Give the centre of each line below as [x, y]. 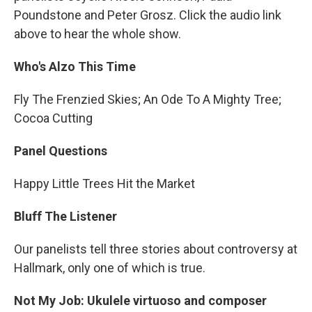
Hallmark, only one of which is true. [110, 268]
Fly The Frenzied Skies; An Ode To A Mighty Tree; [148, 100]
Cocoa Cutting [53, 118]
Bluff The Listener [65, 217]
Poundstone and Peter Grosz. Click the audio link [148, 15]
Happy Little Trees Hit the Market [104, 184]
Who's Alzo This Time [75, 67]
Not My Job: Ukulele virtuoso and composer [140, 301]
